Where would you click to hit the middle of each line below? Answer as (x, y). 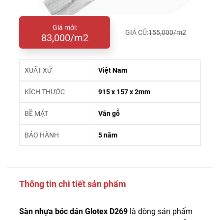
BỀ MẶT (36, 113)
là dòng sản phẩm (161, 211)
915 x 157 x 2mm (124, 92)
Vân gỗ (109, 113)
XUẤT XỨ (38, 70)
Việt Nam (113, 70)
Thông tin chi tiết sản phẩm (73, 184)
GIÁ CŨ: (137, 32)
